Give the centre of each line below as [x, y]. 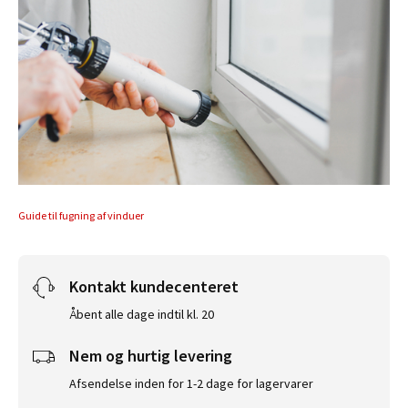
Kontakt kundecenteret [154, 287]
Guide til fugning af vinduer [81, 216]
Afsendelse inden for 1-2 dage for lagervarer [191, 384]
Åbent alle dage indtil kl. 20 [142, 315]
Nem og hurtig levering [151, 356]
